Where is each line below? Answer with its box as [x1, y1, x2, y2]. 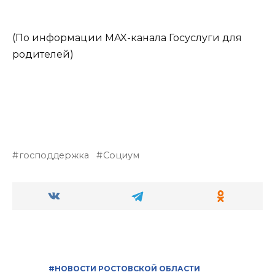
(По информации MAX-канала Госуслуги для [12, 32, 242, 44]
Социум [103, 149, 140, 161]
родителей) [12, 48, 74, 61]
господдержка [19, 149, 90, 161]
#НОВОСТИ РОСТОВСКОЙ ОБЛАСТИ [48, 263, 200, 273]
